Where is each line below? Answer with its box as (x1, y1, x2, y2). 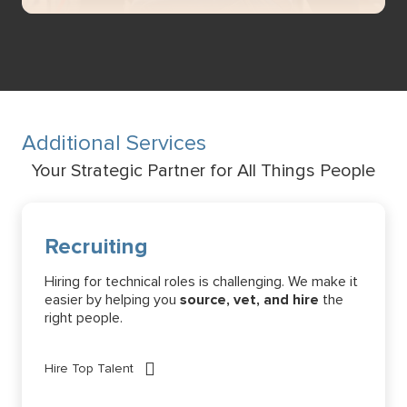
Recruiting (45, 233, 148, 260)
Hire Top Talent (45, 360, 134, 376)
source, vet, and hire (180, 290, 319, 309)
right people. (45, 308, 123, 327)
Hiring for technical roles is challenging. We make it (45, 272, 358, 291)
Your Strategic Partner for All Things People (32, 159, 375, 182)
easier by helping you (45, 290, 180, 309)
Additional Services (22, 129, 206, 156)
